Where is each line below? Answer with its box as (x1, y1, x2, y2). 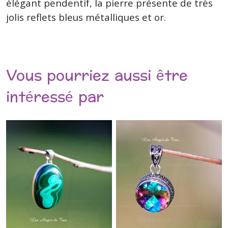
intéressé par (6, 84, 104, 110)
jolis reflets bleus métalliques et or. (6, 11, 166, 23)
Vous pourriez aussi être (6, 63, 188, 89)
